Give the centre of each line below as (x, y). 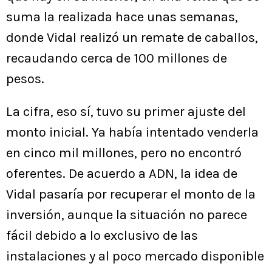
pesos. (25, 79)
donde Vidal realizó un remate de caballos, (132, 38)
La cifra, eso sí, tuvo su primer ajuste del (126, 112)
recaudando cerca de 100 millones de (117, 59)
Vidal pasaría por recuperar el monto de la (131, 195)
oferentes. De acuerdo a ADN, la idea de (122, 174)
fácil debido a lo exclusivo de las (102, 236)
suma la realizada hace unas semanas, (122, 17)
